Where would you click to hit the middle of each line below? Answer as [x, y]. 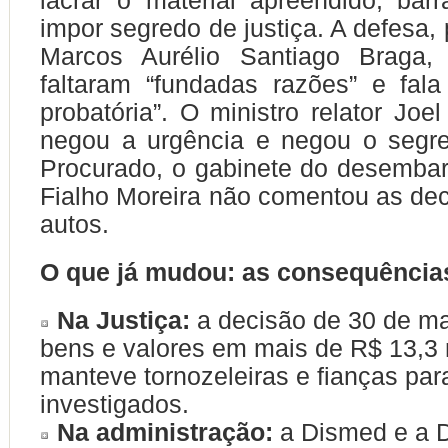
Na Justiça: [123, 320]
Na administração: [165, 432]
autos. [74, 224]
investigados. [114, 404]
